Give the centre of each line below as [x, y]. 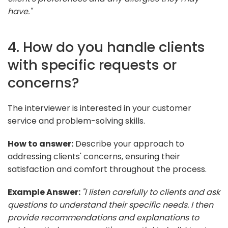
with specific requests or [92, 65]
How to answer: [40, 144]
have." [20, 11]
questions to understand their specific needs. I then [110, 205]
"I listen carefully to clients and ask [151, 192]
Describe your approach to [129, 144]
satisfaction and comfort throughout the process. [107, 169]
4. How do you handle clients [106, 47]
